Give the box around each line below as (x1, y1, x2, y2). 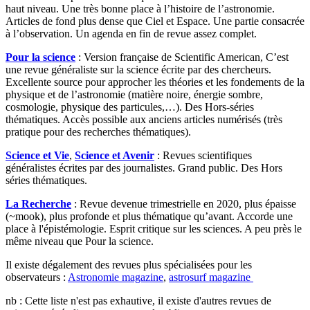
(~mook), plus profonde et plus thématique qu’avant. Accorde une (6, 210, 293, 222)
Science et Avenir (75, 149, 154, 161)
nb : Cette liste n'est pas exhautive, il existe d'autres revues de (6, 294, 271, 307)
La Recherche (6, 197, 71, 210)
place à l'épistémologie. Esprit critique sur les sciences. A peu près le (6, 222, 302, 235)
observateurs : (6, 271, 68, 283)
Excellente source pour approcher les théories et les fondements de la (6, 75, 304, 88)
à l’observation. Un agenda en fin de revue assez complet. (6, 27, 257, 39)
